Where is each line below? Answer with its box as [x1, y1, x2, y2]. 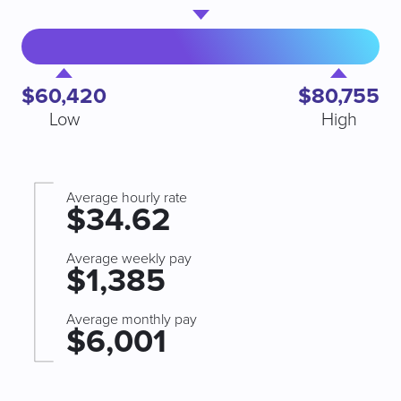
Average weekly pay [66, 250, 192, 268]
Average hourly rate [66, 189, 187, 207]
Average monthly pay [66, 311, 197, 328]
